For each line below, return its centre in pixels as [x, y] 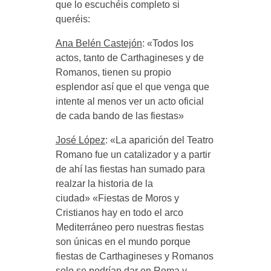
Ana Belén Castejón [99, 43]
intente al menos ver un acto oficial [129, 101]
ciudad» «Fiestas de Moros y [117, 198]
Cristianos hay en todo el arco [119, 212]
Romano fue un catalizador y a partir [133, 154]
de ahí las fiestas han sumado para [130, 169]
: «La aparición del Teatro [159, 140]
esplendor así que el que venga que [132, 87]
